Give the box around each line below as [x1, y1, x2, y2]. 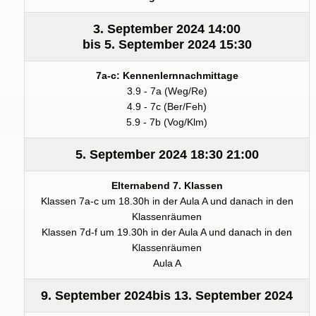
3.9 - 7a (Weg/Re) [126, 85, 207, 97]
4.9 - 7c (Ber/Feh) [127, 101, 207, 112]
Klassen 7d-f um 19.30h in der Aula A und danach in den [42, 226, 292, 238]
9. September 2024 [41, 288, 152, 303]
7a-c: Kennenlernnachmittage [95, 70, 238, 81]
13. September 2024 [174, 288, 293, 303]
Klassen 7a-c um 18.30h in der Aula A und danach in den [40, 195, 293, 207]
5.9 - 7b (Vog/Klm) [126, 116, 207, 128]
